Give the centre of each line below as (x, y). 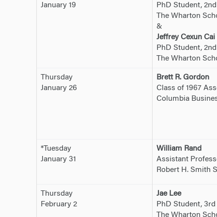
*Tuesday (56, 149)
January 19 (58, 6)
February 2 (59, 205)
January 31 (58, 160)
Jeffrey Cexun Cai (186, 38)
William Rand (179, 149)
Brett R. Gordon (183, 78)
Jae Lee (169, 194)
